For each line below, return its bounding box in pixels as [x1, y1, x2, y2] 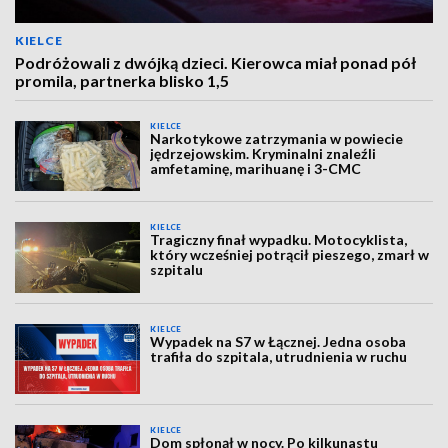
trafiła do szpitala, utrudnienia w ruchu [150, 347, 408, 365]
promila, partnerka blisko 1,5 [15, 70, 229, 90]
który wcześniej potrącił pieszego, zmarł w [150, 246, 430, 264]
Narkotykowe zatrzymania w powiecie [150, 129, 404, 147]
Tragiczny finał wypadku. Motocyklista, [150, 231, 408, 249]
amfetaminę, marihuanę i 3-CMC [150, 159, 362, 177]
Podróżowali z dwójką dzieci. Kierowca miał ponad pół [15, 52, 416, 72]
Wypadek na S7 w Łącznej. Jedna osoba [150, 332, 407, 350]
